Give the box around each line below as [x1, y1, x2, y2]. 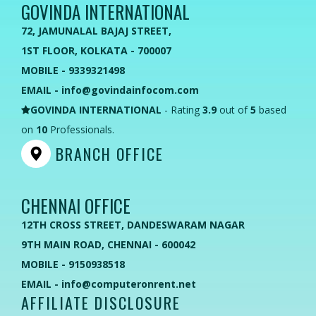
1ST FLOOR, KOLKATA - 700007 [21, 44, 171, 57]
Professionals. [47, 123, 114, 136]
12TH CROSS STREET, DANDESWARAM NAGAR [21, 218, 245, 231]
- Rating [162, 103, 202, 116]
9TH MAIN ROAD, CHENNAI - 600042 [21, 238, 195, 251]
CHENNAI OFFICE [21, 193, 130, 219]
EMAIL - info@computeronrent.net [21, 277, 196, 291]
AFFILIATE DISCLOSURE [21, 291, 181, 314]
